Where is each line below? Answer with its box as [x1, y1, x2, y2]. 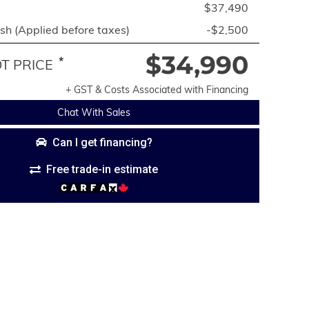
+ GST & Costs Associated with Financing [66, 83, 248, 96]
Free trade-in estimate [46, 163, 158, 176]
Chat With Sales [57, 106, 130, 119]
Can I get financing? [52, 135, 152, 149]
